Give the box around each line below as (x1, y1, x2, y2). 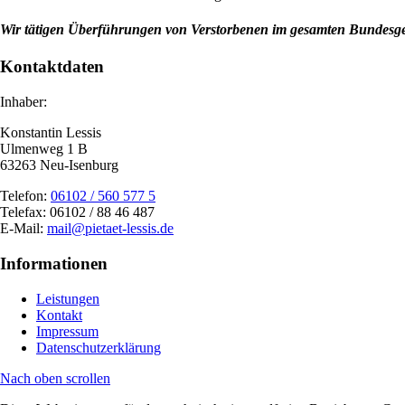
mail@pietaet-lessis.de (47, 221, 174, 237)
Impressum (36, 323, 99, 339)
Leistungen (36, 290, 99, 306)
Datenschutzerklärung (36, 339, 161, 355)
